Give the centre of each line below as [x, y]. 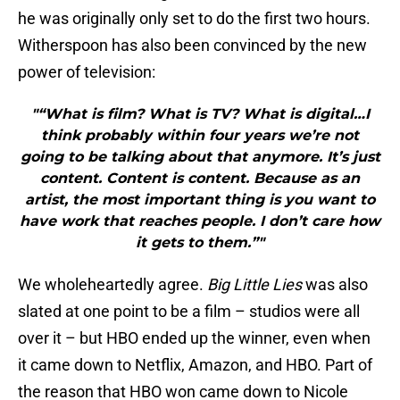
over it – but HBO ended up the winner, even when [194, 338]
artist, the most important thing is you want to [200, 200]
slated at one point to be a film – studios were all [189, 312]
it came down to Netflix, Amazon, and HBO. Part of [195, 365]
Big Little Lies [254, 285]
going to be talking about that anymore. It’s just [200, 157]
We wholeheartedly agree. [112, 285]
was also [335, 285]
